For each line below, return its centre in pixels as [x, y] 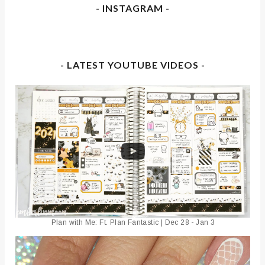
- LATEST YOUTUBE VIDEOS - [133, 65]
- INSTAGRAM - [133, 8]
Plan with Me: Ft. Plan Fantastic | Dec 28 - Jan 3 [133, 222]
